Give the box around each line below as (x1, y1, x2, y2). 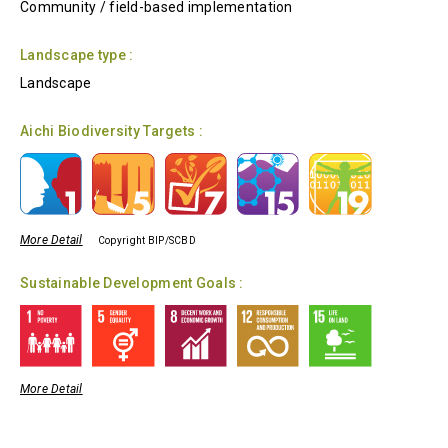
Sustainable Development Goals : (20, 274, 244, 291)
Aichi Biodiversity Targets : (20, 122, 203, 139)
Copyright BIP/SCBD (97, 234, 196, 246)
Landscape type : (20, 46, 134, 63)
